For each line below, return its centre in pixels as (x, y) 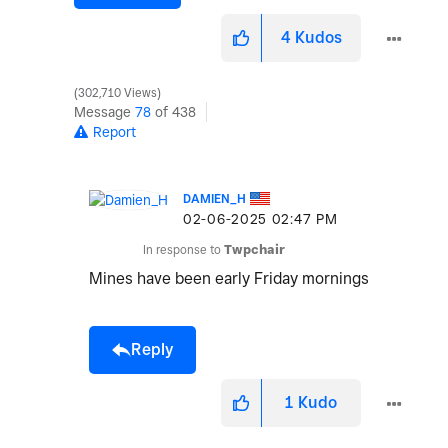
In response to (183, 250)
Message (104, 112)
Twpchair (254, 250)
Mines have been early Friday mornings (231, 279)
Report (114, 132)
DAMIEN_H (214, 199)
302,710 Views (117, 93)
